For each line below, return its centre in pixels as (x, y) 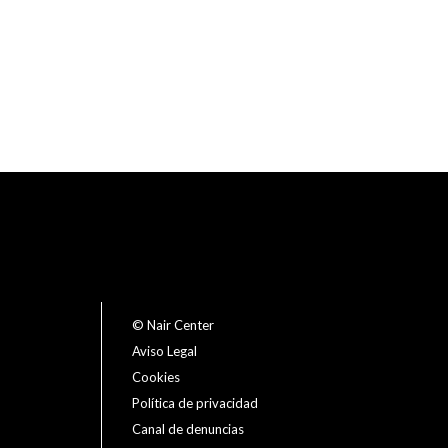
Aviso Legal (164, 351)
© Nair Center (173, 325)
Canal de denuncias (188, 429)
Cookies (156, 377)
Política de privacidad (195, 403)
